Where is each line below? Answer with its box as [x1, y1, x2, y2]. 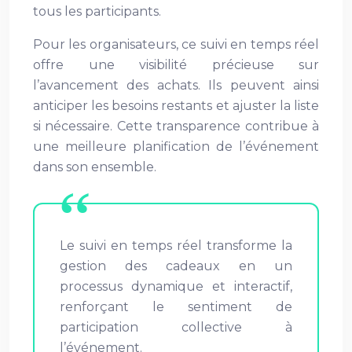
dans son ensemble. [33, 159, 156, 174]
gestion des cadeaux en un [60, 258, 292, 273]
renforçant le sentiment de [60, 299, 292, 314]
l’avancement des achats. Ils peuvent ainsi [33, 78, 319, 93]
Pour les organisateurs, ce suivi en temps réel [33, 37, 319, 52]
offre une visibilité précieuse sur [33, 57, 319, 72]
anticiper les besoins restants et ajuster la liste [33, 98, 319, 113]
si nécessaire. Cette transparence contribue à [33, 119, 319, 134]
